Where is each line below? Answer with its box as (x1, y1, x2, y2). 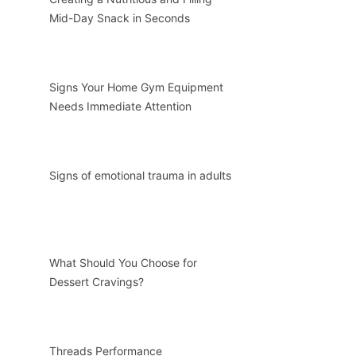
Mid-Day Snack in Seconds (48, 11, 190, 25)
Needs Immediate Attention (48, 99, 192, 114)
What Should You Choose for (48, 256, 197, 270)
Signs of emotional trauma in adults (48, 168, 231, 182)
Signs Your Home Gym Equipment (48, 80, 223, 95)
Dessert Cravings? (48, 275, 144, 289)
